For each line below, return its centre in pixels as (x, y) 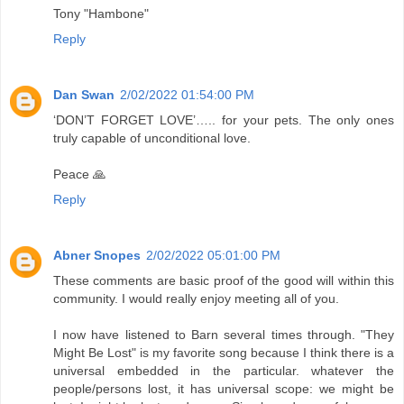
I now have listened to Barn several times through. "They (224, 335)
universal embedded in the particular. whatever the (224, 371)
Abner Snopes (97, 256)
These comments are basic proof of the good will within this (224, 281)
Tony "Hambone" (101, 14)
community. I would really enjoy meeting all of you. (196, 299)
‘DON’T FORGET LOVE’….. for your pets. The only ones (224, 120)
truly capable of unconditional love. (152, 138)
